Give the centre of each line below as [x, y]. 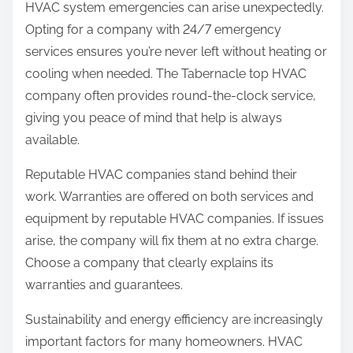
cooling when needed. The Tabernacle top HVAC [166, 74]
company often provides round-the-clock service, [171, 96]
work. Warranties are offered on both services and [169, 197]
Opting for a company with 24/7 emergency [153, 30]
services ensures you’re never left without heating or [176, 52]
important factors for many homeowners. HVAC [164, 342]
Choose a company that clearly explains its [149, 263]
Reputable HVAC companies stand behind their [161, 175]
